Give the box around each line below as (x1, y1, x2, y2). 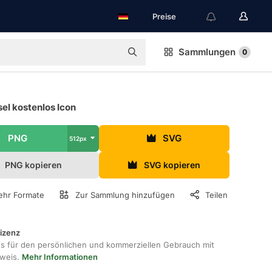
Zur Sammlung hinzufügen (75, 190, 175, 200)
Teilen (205, 190, 228, 200)
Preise (152, 12, 176, 21)
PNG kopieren (4, 160, 62, 170)
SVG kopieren (143, 160, 200, 170)
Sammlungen (178, 46, 236, 58)
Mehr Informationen (22, 252, 98, 262)
